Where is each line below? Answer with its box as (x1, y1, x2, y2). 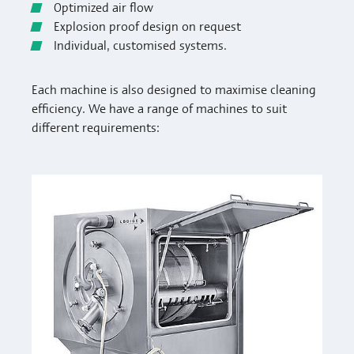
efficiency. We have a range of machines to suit (32, 99, 287, 116)
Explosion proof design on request (54, 17, 241, 34)
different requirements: (32, 118, 163, 135)
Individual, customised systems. (54, 36, 230, 53)
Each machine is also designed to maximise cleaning (32, 80, 316, 97)
